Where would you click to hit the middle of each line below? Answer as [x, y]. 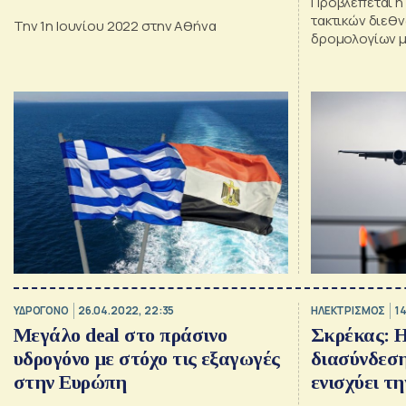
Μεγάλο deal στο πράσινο [121, 334]
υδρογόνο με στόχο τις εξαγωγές [147, 358]
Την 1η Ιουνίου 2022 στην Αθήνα [115, 26]
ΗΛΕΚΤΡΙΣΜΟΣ [348, 311]
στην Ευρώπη [70, 382]
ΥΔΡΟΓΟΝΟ [41, 311]
